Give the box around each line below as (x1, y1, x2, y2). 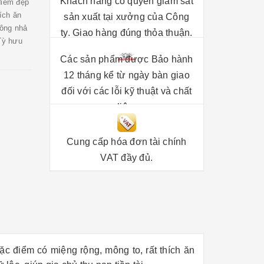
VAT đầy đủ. (100, 153, 153, 163)
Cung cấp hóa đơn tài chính (67, 137, 187, 147)
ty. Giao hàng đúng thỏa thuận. (61, 27, 193, 38)
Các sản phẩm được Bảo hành (60, 54, 193, 64)
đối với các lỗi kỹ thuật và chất (61, 86, 192, 96)
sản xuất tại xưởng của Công (64, 11, 190, 22)
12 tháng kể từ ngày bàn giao (63, 70, 190, 80)
